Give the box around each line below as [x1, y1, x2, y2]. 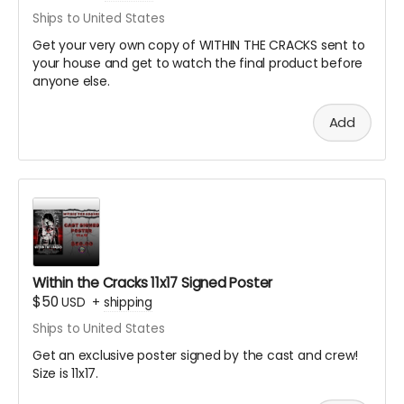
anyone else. [32, 72, 110, 91]
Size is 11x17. [32, 363, 99, 382]
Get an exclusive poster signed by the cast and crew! [32, 345, 359, 364]
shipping [103, 293, 153, 311]
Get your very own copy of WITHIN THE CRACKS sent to [32, 36, 365, 55]
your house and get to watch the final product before [32, 54, 363, 73]
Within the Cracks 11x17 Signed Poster [32, 272, 273, 292]
